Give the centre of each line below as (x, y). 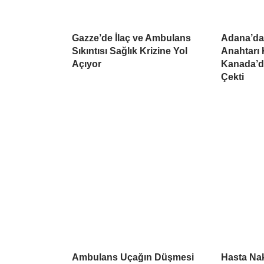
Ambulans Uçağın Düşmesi (133, 258)
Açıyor (87, 64)
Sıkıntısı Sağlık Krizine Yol (130, 51)
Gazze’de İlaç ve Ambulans (131, 38)
